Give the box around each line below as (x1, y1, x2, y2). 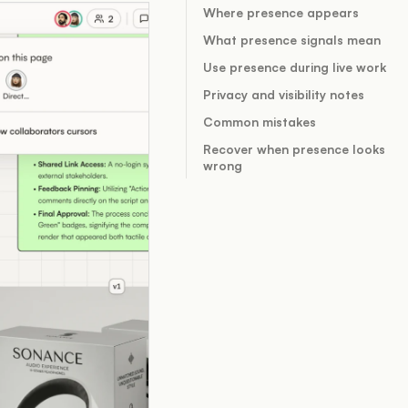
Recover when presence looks (203, 141, 385, 157)
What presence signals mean (203, 32, 381, 47)
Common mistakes (203, 114, 316, 129)
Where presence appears (203, 5, 359, 20)
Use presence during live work (203, 59, 386, 75)
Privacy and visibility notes (203, 87, 364, 102)
